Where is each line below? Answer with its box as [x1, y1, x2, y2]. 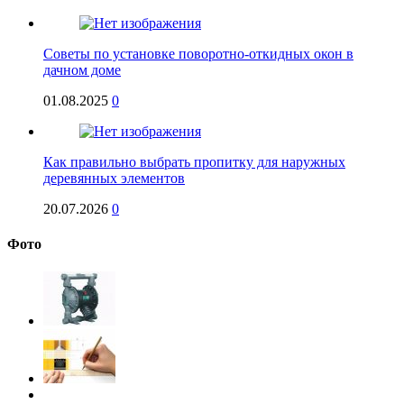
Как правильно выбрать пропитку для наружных [43, 153, 345, 170]
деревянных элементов [43, 170, 185, 186]
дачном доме [43, 61, 121, 78]
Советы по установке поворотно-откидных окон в [43, 45, 353, 61]
